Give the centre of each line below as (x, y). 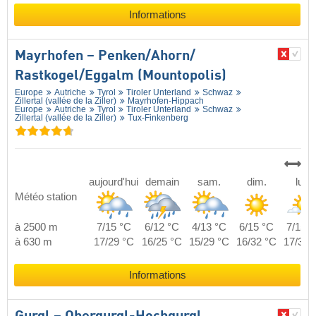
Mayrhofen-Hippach (165, 101)
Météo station (46, 196)
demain (162, 182)
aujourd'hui (114, 182)
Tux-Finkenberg (158, 117)
